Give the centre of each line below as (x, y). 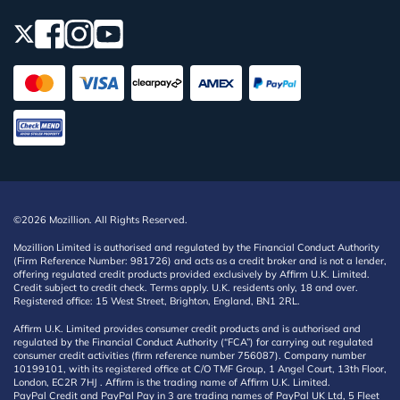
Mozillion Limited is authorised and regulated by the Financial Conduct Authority (196, 247)
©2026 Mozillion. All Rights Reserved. (100, 220)
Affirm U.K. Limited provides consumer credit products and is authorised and (187, 329)
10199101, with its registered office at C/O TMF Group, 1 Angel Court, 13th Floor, (200, 369)
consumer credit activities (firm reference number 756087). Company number (190, 355)
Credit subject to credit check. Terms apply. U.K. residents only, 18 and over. (186, 287)
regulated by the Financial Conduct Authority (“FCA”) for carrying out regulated (193, 342)
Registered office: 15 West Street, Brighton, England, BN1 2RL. (157, 301)
